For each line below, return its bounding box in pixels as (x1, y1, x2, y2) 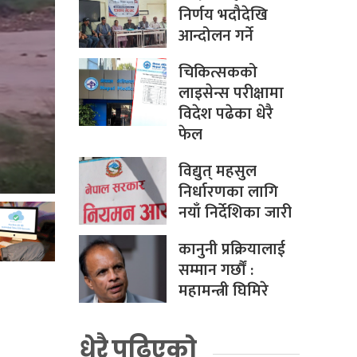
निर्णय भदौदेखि (178, 2, 268, 29)
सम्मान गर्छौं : (178, 257, 253, 284)
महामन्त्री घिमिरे (178, 277, 269, 305)
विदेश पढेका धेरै (178, 100, 273, 128)
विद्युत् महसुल (178, 158, 257, 186)
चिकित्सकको (178, 59, 257, 87)
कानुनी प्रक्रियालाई (178, 236, 285, 264)
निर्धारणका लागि (178, 178, 278, 206)
